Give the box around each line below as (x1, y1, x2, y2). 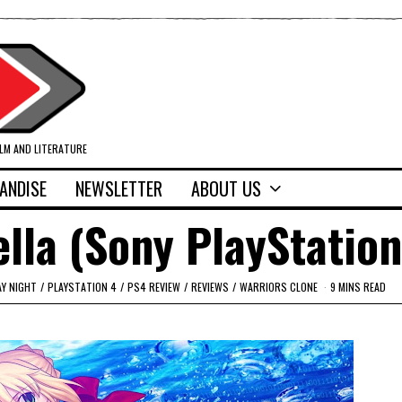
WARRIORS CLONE (240, 278, 318, 294)
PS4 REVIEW (127, 278, 180, 294)
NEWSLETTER (75, 175, 162, 203)
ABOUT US (191, 175, 261, 203)
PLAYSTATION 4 (48, 278, 117, 294)
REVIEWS (191, 278, 229, 294)
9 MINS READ (330, 278, 386, 294)
